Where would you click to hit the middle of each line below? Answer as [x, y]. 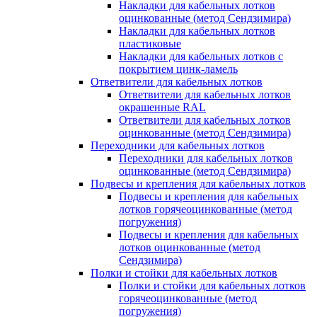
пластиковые [150, 44]
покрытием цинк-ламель [178, 69]
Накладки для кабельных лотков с [201, 56]
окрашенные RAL [162, 107]
